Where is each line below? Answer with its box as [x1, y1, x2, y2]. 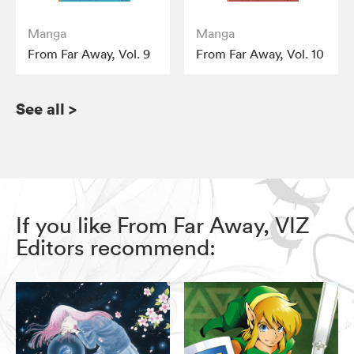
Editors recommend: [16, 233, 216, 261]
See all [16, 97, 65, 119]
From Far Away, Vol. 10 [196, 45, 325, 62]
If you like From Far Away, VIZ [16, 211, 310, 239]
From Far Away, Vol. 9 [28, 45, 150, 62]
